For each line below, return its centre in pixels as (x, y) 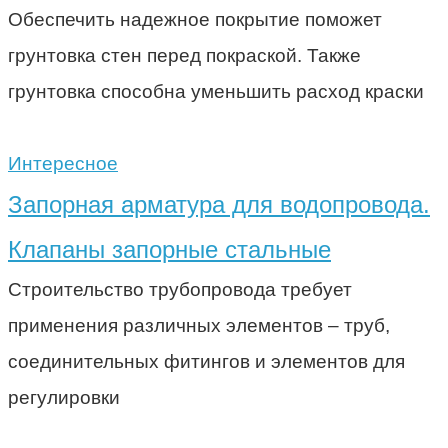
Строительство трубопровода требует (180, 289)
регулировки (64, 397)
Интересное (63, 163)
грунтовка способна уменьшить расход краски (216, 91)
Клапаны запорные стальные (169, 249)
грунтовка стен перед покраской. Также (184, 55)
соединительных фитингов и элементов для (206, 361)
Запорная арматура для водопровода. (219, 204)
